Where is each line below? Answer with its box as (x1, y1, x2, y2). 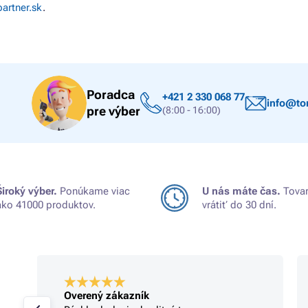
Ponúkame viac (57, 185, 130, 197)
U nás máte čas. (202, 185, 280, 197)
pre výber (87, 104, 140, 118)
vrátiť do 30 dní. (202, 199, 276, 211)
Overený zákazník (63, 289, 149, 302)
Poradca (87, 87, 135, 102)
